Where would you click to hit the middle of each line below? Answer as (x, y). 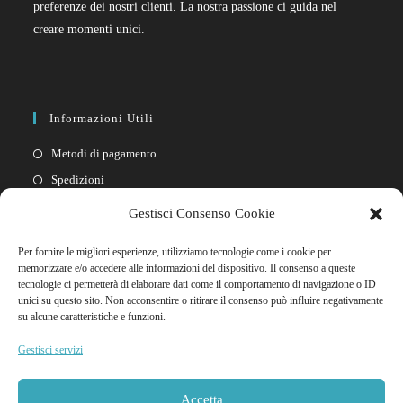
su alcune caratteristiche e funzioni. (92, 317)
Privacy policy (87, 231)
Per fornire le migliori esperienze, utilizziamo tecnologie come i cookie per (175, 252)
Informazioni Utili (102, 118)
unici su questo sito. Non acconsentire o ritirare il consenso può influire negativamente (201, 300)
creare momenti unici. (90, 29)
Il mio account (87, 338)
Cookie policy (87, 257)
